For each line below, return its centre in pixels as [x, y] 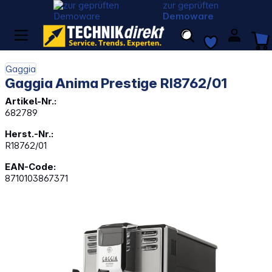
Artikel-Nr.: [31, 101]
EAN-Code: [31, 167]
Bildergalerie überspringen [60, 223]
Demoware [189, 16]
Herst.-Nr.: [29, 134]
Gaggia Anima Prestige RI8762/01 [116, 83]
